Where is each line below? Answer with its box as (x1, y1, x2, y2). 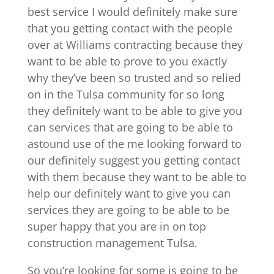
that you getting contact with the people (27, 20, 232, 35)
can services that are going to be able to (27, 119, 233, 135)
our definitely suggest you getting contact (27, 152, 240, 168)
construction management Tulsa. (27, 235, 198, 250)
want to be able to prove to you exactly (27, 53, 227, 68)
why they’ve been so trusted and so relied (27, 70, 241, 85)
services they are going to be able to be (27, 202, 229, 217)
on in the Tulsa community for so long (27, 86, 224, 102)
